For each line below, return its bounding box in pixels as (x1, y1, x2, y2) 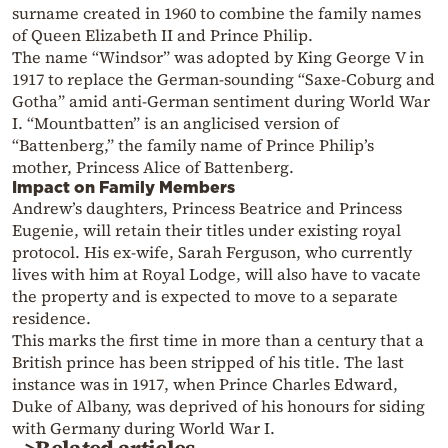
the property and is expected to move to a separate (12, 284, 398, 307)
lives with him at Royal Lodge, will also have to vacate (12, 262, 421, 285)
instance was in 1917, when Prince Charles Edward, (12, 372, 398, 395)
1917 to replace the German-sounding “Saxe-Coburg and (12, 67, 435, 90)
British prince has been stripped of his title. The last (12, 350, 404, 373)
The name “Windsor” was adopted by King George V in (12, 45, 424, 68)
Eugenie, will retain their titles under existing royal (12, 218, 401, 241)
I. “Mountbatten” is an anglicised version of (12, 111, 339, 134)
